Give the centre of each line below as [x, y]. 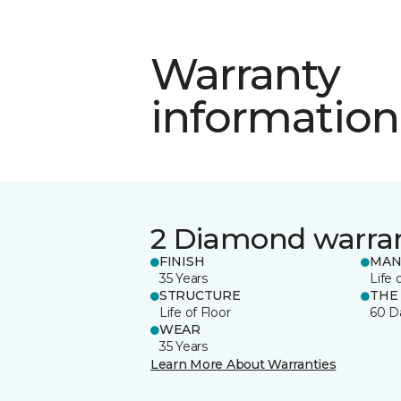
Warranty [246, 74]
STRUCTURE [200, 295]
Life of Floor [195, 312]
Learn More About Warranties [243, 364]
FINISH [182, 261]
